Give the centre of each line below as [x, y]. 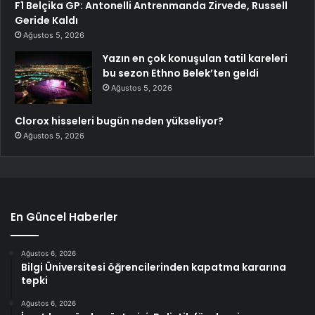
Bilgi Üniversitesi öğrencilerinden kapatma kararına [154, 267]
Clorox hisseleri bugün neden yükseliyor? [119, 121]
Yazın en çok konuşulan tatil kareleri [195, 58]
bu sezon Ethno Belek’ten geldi [181, 73]
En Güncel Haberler [64, 217]
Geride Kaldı [46, 20]
